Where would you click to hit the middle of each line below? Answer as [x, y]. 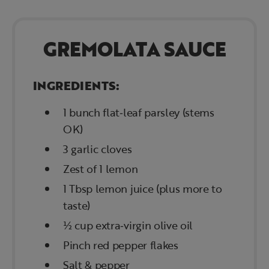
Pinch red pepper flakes [121, 245]
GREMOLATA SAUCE [134, 49]
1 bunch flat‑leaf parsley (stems [139, 113]
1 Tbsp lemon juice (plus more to [143, 189]
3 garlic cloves [98, 149]
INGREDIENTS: [76, 86]
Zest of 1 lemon [101, 169]
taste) [77, 206]
